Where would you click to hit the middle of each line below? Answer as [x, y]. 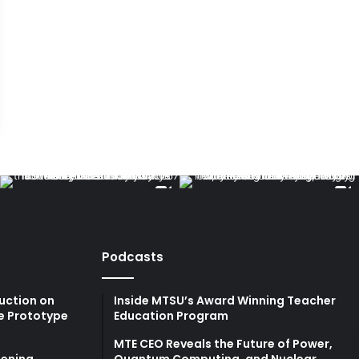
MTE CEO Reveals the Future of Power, [223, 344]
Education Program [171, 316]
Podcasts [133, 257]
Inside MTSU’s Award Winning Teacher [225, 301]
